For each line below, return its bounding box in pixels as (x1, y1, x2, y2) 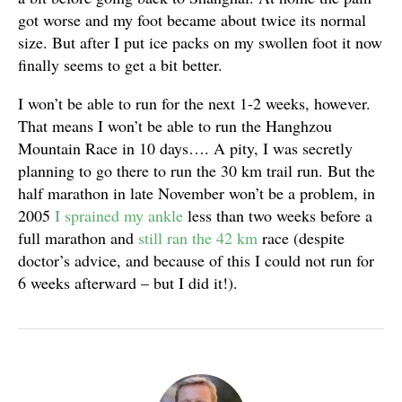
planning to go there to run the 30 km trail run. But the (18, 160, 375, 181)
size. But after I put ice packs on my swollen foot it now (18, 31, 382, 53)
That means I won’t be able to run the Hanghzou (18, 115, 332, 136)
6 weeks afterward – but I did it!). (18, 272, 238, 293)
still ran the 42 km (138, 227, 258, 249)
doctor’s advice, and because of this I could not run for (18, 249, 374, 271)
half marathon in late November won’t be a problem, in (18, 182, 375, 204)
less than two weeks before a (183, 205, 372, 226)
